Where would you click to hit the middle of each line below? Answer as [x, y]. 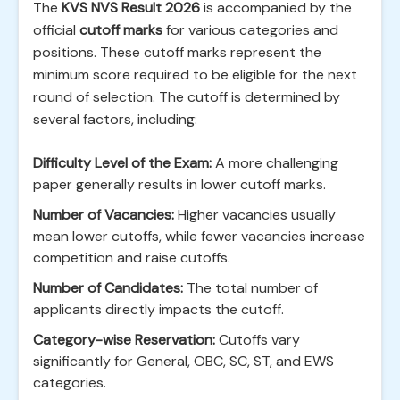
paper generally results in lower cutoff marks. [179, 184]
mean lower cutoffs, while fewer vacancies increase [199, 236]
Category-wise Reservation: [124, 340]
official [56, 30]
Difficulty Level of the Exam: [122, 163]
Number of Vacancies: [104, 215]
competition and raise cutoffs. [132, 258]
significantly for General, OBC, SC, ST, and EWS [183, 361]
